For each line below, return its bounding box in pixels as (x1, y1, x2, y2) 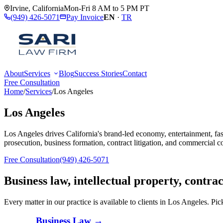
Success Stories (74, 69, 122, 78)
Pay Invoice (66, 13, 104, 21)
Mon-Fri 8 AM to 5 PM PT (64, 4, 149, 12)
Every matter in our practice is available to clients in (4, 197, 166, 206)
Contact (122, 69, 147, 78)
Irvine (10, 4, 28, 12)
